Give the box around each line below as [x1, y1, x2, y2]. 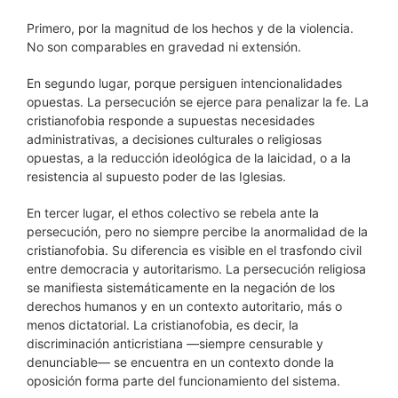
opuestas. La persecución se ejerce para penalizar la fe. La [27, 94, 369, 109]
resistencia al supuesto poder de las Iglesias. [27, 169, 286, 184]
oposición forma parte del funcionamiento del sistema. [27, 373, 340, 388]
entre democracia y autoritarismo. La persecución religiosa [27, 261, 366, 276]
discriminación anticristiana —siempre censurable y [27, 336, 323, 351]
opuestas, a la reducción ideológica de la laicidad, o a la [27, 150, 351, 165]
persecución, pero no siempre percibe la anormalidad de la [27, 224, 368, 239]
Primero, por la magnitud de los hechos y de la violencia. [27, 20, 354, 36]
